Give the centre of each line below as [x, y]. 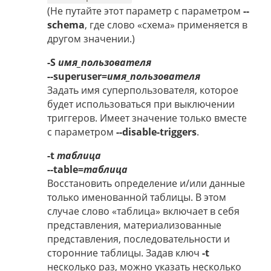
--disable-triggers [156, 132]
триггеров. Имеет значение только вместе [147, 118]
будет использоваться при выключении [141, 104]
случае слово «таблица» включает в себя [143, 211]
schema [66, 25]
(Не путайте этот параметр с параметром [145, 11]
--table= [65, 170]
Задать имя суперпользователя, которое [143, 90]
